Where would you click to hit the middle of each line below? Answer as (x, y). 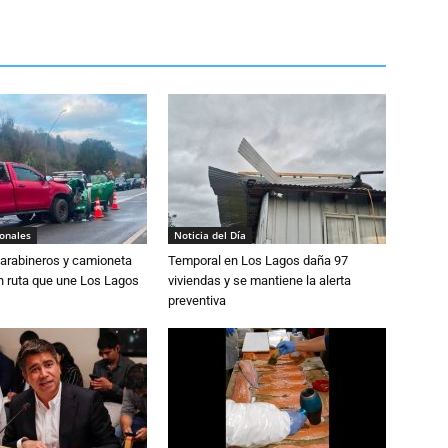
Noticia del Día (210, 234)
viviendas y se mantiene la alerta (259, 280)
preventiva (197, 300)
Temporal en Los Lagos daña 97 (258, 260)
